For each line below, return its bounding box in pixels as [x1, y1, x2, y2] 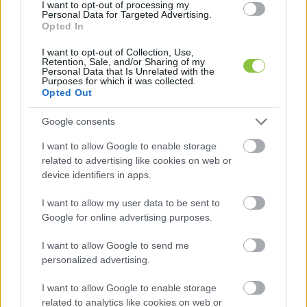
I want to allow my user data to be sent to [42, 197, 220, 208]
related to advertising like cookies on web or [42, 154, 232, 166]
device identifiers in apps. [42, 169, 151, 180]
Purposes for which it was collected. [42, 75, 196, 86]
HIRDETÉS [143, 149, 186, 159]
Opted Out [42, 86, 93, 98]
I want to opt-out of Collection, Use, [42, 46, 194, 58]
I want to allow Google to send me [42, 239, 189, 251]
